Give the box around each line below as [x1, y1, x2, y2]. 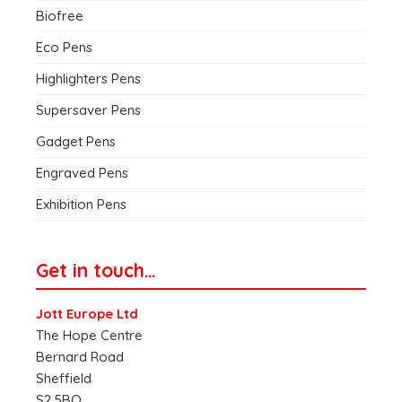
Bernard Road [36, 348, 124, 366]
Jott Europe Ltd [36, 305, 138, 323]
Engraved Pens [36, 164, 128, 182]
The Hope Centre [36, 327, 143, 345]
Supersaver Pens [36, 101, 141, 119]
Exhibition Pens [36, 196, 127, 214]
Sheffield [36, 370, 92, 388]
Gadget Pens [36, 133, 116, 151]
